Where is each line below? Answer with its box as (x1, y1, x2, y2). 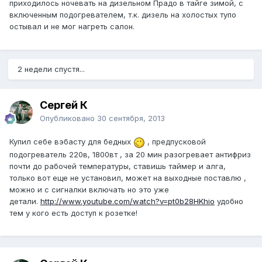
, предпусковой (145, 137, 206, 147)
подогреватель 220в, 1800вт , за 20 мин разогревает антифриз (9, 149, 251, 159)
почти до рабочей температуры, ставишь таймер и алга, (9, 161, 226, 171)
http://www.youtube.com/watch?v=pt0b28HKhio (40, 196, 215, 206)
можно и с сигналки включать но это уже (9, 184, 169, 194)
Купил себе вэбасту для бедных (9, 137, 133, 147)
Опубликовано (40, 113, 97, 123)
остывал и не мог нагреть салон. (9, 22, 135, 32)
